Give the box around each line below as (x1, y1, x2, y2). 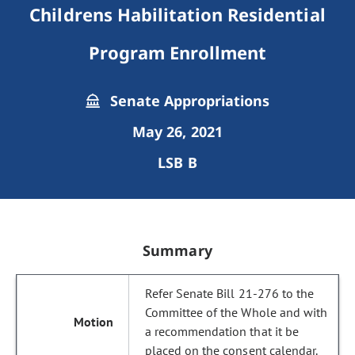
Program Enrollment (88, 40, 267, 64)
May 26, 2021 (132, 122, 223, 141)
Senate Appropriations (105, 91, 270, 110)
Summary (143, 241, 212, 260)
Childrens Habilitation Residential (29, 2, 326, 26)
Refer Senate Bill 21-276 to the (145, 285, 314, 301)
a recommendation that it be (145, 323, 299, 339)
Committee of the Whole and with (145, 304, 327, 320)
